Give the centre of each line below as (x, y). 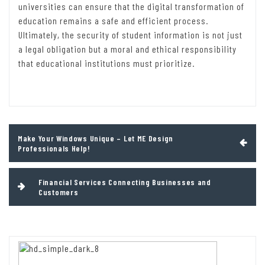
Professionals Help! (54, 148)
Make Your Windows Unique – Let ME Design (96, 138)
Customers (59, 192)
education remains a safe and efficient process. (113, 21)
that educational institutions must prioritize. (106, 63)
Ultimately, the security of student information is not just (130, 35)
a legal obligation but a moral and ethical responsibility (127, 49)
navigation (33, 145)
